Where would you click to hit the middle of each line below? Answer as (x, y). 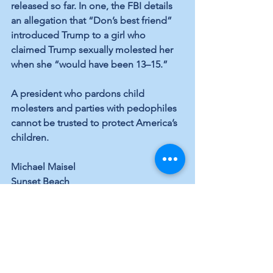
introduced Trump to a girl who (80, 35)
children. (30, 138)
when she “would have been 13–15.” (89, 65)
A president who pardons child (79, 94)
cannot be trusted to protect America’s (95, 123)
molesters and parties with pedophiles (95, 108)
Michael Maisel (43, 167)
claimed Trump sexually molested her (93, 50)
